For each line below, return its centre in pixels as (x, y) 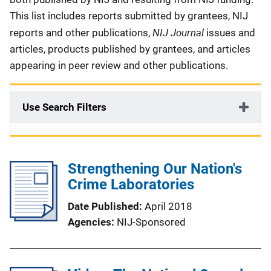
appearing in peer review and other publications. (120, 65)
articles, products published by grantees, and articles (130, 49)
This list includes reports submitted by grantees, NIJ (129, 16)
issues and (231, 33)
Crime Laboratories (131, 184)
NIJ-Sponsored (151, 222)
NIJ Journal (179, 32)
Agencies (90, 222)
